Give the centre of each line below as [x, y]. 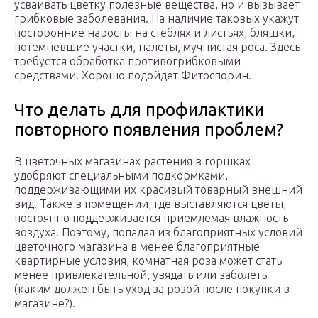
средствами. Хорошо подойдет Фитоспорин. [133, 76]
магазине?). [45, 303]
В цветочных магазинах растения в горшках [132, 161]
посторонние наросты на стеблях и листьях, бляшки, [154, 33]
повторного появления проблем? [149, 130]
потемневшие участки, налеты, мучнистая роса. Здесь [157, 47]
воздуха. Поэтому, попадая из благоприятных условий [158, 232]
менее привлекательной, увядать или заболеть [141, 275]
